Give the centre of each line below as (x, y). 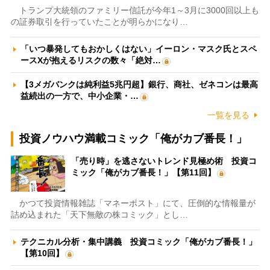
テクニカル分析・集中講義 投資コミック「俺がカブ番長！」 (138, 241)
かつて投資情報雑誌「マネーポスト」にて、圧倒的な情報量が (133, 203)
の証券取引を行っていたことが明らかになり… (99, 21)
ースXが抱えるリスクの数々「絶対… (90, 60)
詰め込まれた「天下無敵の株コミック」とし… (99, 214)
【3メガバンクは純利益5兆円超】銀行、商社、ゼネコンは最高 (139, 84)
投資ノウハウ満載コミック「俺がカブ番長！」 (133, 138)
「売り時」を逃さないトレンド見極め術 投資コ (164, 161)
